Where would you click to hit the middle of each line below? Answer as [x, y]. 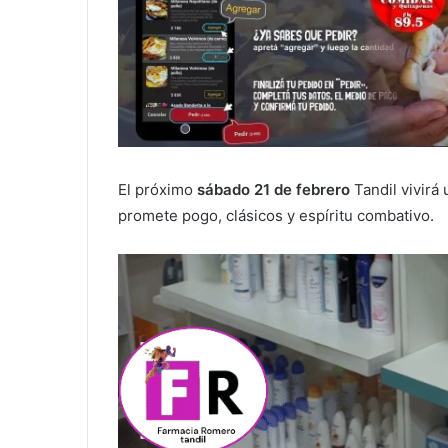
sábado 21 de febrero [273, 190]
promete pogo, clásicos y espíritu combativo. [276, 216]
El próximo [157, 190]
